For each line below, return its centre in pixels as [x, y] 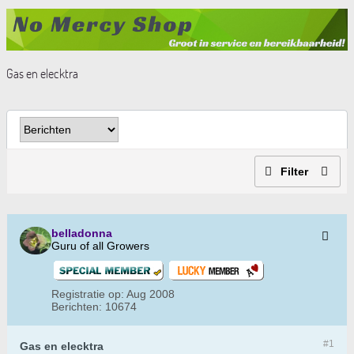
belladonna [82, 233]
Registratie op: [88, 294]
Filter [294, 172]
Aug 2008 [151, 294]
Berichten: [77, 307]
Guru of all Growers [100, 246]
